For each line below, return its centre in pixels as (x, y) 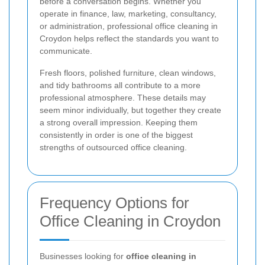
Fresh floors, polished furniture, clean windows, (128, 72)
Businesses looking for (83, 256)
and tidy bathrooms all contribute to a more (120, 85)
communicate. (66, 51)
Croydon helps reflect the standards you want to (129, 38)
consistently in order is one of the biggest (116, 135)
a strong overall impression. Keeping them (119, 122)
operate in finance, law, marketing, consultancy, (128, 13)
